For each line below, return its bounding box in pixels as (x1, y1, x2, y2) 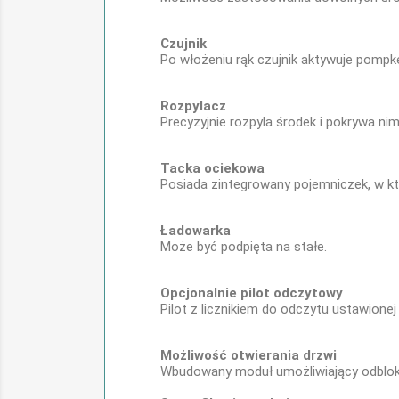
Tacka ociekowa (160, 160, 265, 176)
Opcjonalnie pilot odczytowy (160, 285, 343, 301)
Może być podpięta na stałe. (160, 239, 327, 255)
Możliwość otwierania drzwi (160, 347, 337, 363)
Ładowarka (160, 223, 231, 239)
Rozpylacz (160, 98, 226, 114)
